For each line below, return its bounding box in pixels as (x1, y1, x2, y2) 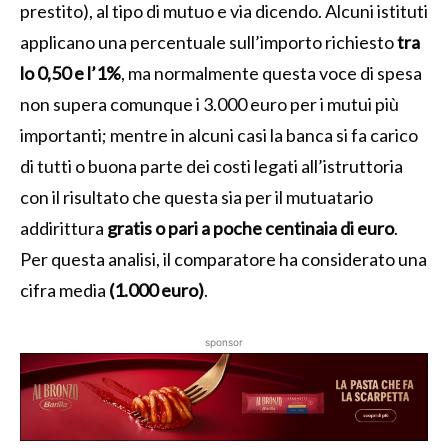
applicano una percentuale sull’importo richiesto (20, 30, 397, 53)
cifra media (20, 278, 109, 301)
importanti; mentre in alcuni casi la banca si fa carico (20, 123, 418, 146)
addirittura (20, 216, 107, 239)
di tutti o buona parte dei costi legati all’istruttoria (20, 154, 403, 177)
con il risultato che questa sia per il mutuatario (20, 185, 373, 208)
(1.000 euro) (109, 278, 204, 301)
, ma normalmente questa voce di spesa (121, 61, 422, 84)
